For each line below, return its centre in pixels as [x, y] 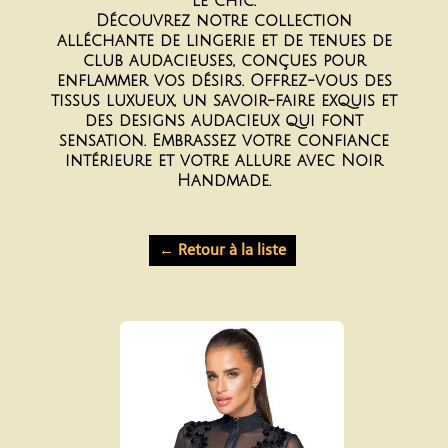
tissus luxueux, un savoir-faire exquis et [224, 101]
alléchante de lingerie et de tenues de [224, 41]
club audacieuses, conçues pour [224, 61]
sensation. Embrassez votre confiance [224, 141]
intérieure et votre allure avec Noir [224, 161]
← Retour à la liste [222, 249]
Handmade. [224, 181]
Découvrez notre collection [224, 21]
